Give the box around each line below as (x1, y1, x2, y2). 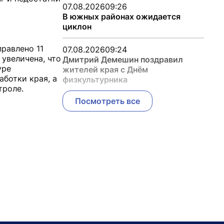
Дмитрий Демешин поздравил (62, 54, 183, 64)
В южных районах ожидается (62, 11, 180, 21)
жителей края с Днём (62, 64, 148, 74)
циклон (62, 21, 91, 31)
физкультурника (62, 74, 127, 84)
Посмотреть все (74, 96, 140, 106)
